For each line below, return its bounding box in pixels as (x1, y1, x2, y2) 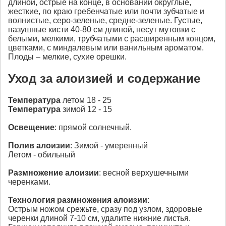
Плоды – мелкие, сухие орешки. (8, 52, 127, 62)
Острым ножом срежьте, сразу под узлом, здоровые (8, 204, 202, 213)
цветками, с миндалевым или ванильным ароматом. (8, 43, 204, 52)
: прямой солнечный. (54, 123, 132, 132)
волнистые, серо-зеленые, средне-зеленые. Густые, (8, 16, 202, 25)
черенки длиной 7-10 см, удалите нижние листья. (8, 213, 191, 222)
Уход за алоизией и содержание (8, 72, 200, 86)
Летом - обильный (8, 150, 75, 159)
